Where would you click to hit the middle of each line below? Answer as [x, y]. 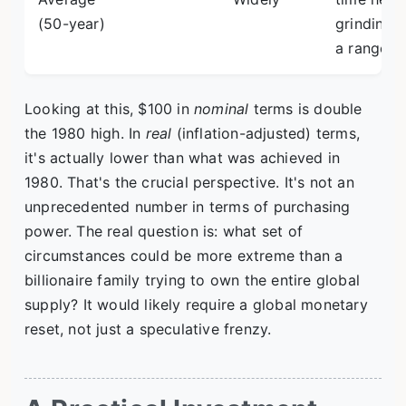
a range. [364, 48]
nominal [222, 109]
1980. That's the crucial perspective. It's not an [189, 183]
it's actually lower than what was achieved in [183, 158]
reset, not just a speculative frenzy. [148, 329]
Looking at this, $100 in [109, 109]
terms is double [305, 109]
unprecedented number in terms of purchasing [188, 207]
